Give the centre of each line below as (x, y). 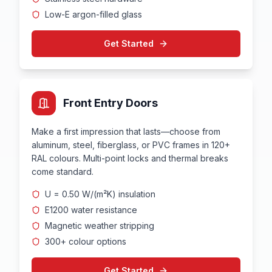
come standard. (63, 172)
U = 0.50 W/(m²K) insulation (100, 194)
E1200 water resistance (91, 210)
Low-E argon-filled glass (93, 14)
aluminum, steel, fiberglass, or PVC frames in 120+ (131, 145)
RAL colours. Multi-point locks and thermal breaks (130, 158)
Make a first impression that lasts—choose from (126, 131)
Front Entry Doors (110, 103)
